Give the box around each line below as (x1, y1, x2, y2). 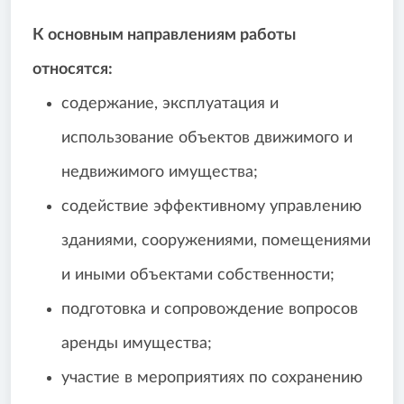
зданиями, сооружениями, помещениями (61, 233, 371, 250)
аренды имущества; (61, 335, 212, 353)
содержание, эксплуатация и (61, 96, 279, 113)
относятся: (32, 61, 113, 78)
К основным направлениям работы (32, 27, 296, 44)
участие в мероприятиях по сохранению (61, 370, 363, 387)
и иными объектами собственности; (61, 267, 335, 284)
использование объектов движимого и (61, 130, 353, 147)
